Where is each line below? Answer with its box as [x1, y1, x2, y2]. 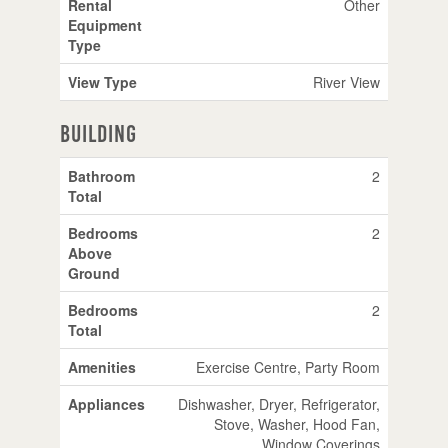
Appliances [67, 393, 145, 414]
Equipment [67, 14, 142, 35]
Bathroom [67, 165, 135, 186]
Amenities [67, 356, 136, 377]
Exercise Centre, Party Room [195, 356, 380, 377]
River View [312, 71, 380, 92]
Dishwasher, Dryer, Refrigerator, [177, 393, 380, 414]
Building [59, 120, 137, 147]
